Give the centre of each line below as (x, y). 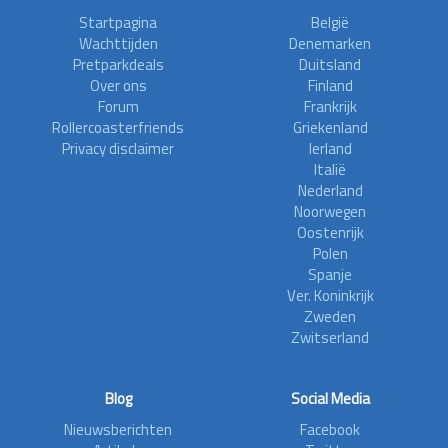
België (330, 22)
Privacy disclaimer (118, 148)
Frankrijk (330, 106)
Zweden (330, 316)
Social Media (330, 398)
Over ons (118, 85)
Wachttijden (118, 43)
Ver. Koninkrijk (330, 295)
